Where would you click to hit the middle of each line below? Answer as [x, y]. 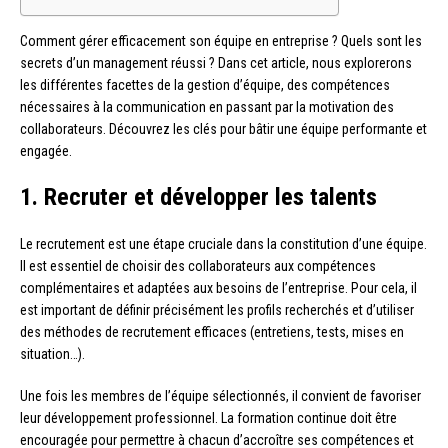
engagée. [46, 151]
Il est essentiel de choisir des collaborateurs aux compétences [198, 266]
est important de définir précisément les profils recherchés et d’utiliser [217, 310]
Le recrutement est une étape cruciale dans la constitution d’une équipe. [223, 244]
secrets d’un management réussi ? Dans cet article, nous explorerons [216, 63]
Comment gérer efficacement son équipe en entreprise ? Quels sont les [221, 41]
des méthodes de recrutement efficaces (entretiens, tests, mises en [212, 332]
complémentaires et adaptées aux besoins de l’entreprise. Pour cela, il [218, 288]
